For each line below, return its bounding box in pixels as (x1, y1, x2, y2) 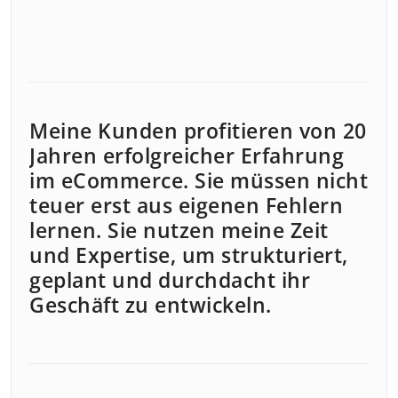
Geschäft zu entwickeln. (29, 291, 272, 319)
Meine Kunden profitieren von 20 (29, 116, 367, 145)
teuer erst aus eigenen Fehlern (29, 191, 343, 219)
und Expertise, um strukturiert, (29, 241, 348, 269)
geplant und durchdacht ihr (29, 266, 310, 294)
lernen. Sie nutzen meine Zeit (29, 216, 329, 244)
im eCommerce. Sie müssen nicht (29, 166, 368, 195)
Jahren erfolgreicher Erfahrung (29, 141, 344, 170)
